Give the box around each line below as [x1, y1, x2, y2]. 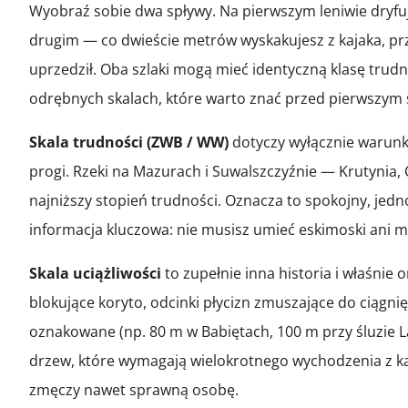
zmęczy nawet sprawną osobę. [29, 379, 239, 400]
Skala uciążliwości [29, 262, 161, 283]
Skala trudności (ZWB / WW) [29, 131, 229, 152]
